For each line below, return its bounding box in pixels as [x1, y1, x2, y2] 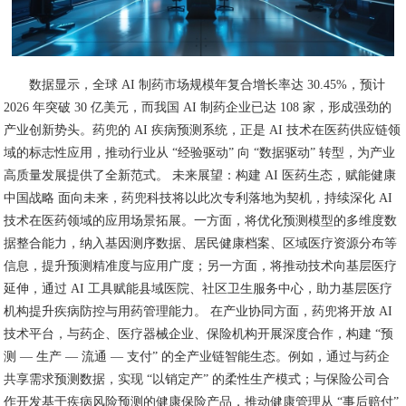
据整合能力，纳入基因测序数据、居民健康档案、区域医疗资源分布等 [4, 237, 398, 251]
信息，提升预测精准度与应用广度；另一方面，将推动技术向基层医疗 [4, 259, 398, 274]
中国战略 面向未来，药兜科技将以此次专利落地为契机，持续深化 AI [4, 191, 393, 206]
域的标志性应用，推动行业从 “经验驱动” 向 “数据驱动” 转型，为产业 [4, 146, 396, 160]
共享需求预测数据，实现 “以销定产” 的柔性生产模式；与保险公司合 [4, 372, 391, 387]
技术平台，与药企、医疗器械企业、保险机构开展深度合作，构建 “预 [4, 327, 394, 342]
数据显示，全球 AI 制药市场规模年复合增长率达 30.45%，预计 [29, 78, 386, 92]
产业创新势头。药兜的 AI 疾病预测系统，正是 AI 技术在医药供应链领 [4, 123, 401, 138]
